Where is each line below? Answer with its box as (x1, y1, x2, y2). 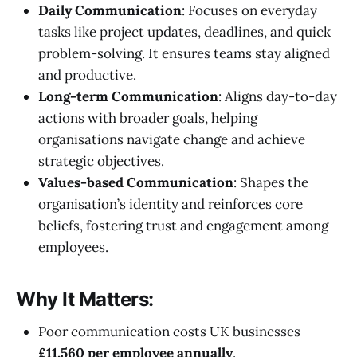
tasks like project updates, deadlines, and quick (38, 23, 331, 41)
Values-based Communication (38, 174, 233, 192)
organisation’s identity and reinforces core (38, 195, 303, 214)
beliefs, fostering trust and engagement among (38, 217, 328, 235)
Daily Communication (38, 2, 182, 20)
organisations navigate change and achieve (38, 131, 305, 149)
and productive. (38, 66, 136, 84)
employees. (38, 238, 108, 257)
